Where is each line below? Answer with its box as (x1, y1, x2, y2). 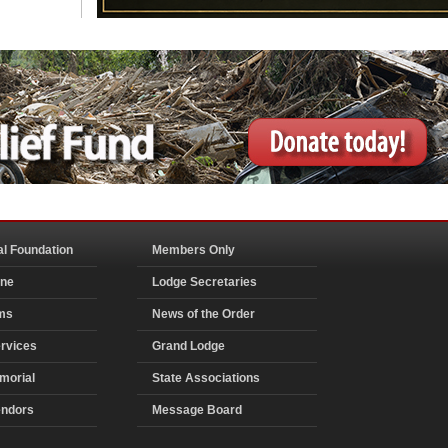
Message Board (152, 402, 242, 417)
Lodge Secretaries (152, 274, 257, 289)
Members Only (152, 242, 235, 257)
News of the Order (152, 306, 255, 321)
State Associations (152, 370, 260, 385)
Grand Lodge (152, 338, 225, 353)
